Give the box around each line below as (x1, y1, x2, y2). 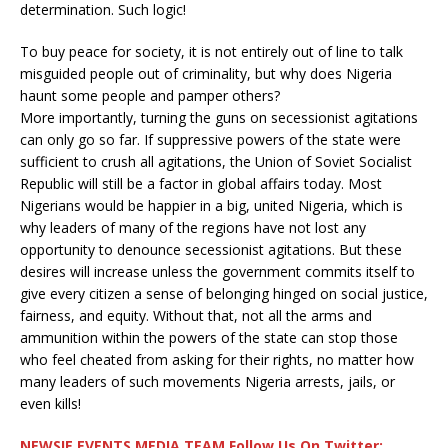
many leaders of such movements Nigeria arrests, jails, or (20, 372, 395, 391)
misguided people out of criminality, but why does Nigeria (20, 64, 392, 83)
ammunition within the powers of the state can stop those (20, 328, 398, 347)
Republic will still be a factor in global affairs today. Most (20, 174, 382, 193)
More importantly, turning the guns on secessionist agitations (20, 108, 418, 127)
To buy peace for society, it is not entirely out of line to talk (20, 42, 403, 61)
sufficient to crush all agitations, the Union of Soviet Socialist (20, 152, 412, 171)
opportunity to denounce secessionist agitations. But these (20, 240, 402, 259)
